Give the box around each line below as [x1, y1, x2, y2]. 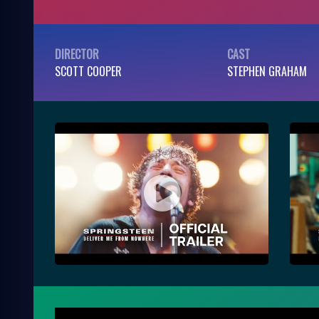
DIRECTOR [55, 46, 99, 63]
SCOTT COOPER [55, 63, 122, 80]
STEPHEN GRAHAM [227, 63, 307, 80]
